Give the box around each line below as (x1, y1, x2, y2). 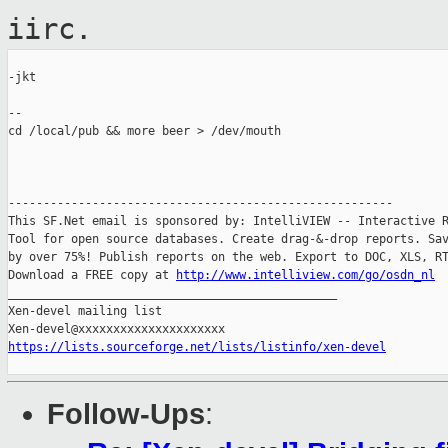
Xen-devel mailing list (8, 304, 162, 319)
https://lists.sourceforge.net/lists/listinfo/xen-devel (8, 340, 386, 355)
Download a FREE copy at (8, 268, 176, 283)
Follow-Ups (47, 398, 205, 431)
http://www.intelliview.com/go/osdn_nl (176, 268, 435, 283)
